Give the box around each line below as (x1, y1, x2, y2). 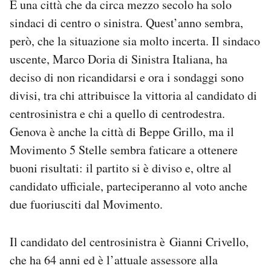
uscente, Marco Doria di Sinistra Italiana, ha (10, 50, 227, 67)
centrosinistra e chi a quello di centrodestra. (10, 105, 225, 122)
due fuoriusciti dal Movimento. (10, 195, 163, 212)
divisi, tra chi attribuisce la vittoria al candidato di (10, 87, 257, 103)
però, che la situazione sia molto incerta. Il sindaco (10, 32, 260, 49)
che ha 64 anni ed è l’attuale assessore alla (10, 251, 218, 268)
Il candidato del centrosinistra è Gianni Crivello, (10, 233, 249, 250)
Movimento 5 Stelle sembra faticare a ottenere (10, 141, 238, 158)
